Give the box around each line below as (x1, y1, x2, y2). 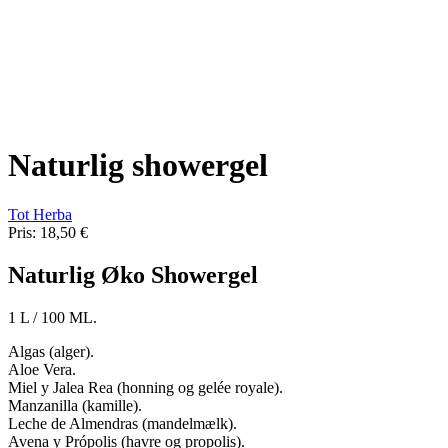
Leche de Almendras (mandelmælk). (8, 414, 237, 432)
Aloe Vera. (8, 360, 76, 378)
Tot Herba (8, 205, 72, 223)
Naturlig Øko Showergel (8, 261, 258, 288)
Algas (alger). (8, 342, 94, 360)
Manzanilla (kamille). (8, 396, 142, 414)
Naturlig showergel (8, 147, 268, 184)
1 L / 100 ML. (8, 308, 97, 326)
